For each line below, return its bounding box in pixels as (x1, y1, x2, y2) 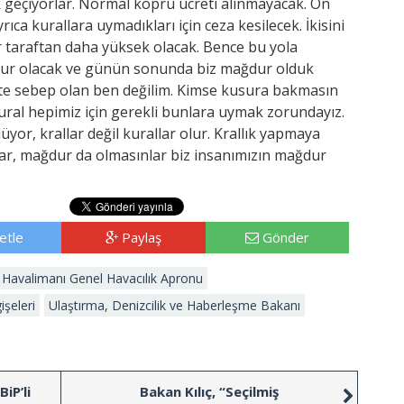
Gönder (262, 227, 309, 246)
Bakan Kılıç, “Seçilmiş (140, 381, 279, 400)
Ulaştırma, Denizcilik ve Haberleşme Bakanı (49, 296, 300, 314)
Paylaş (121, 227, 161, 246)
